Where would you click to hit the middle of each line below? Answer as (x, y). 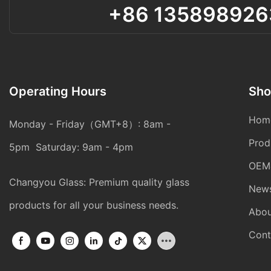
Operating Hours (58, 91)
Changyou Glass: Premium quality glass (99, 182)
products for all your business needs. (94, 205)
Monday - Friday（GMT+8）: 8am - (90, 124)
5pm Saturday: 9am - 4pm (71, 147)
